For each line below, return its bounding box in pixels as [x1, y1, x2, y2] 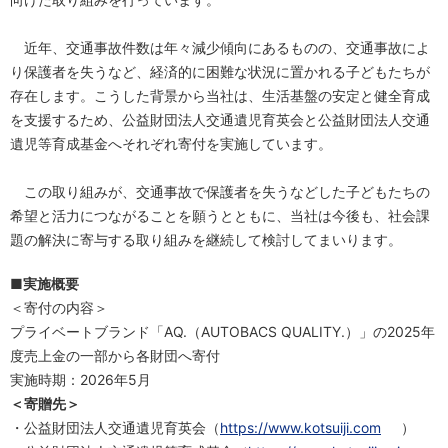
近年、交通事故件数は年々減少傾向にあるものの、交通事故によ [10, 38, 430, 56]
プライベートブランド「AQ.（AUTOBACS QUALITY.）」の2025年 [10, 322, 435, 340]
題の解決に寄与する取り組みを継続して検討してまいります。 [10, 230, 402, 248]
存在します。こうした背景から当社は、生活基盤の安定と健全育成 [10, 86, 430, 104]
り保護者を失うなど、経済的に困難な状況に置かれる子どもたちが [10, 62, 430, 80]
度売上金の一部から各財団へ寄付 [10, 346, 220, 364]
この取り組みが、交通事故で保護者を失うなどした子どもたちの [10, 182, 430, 200]
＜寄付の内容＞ [10, 298, 108, 316]
